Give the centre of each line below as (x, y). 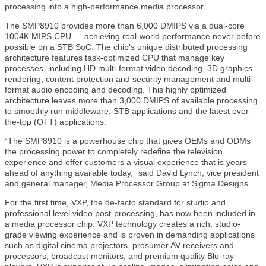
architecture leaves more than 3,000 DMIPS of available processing (131, 100)
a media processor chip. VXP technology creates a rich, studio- (123, 224)
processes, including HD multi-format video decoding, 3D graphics (129, 68)
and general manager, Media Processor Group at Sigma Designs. (128, 183)
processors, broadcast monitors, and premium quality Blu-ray (119, 256)
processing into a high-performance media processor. (105, 7)
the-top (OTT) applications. (56, 122)
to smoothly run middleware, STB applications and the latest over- (128, 111)
